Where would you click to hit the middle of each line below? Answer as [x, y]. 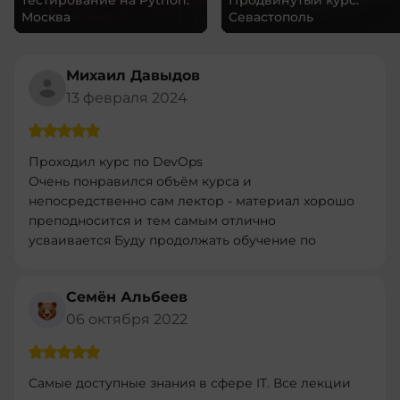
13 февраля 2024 [127, 97]
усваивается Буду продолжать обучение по [172, 240]
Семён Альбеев [127, 296]
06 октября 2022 [127, 319]
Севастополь [271, 17]
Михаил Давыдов [133, 75]
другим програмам [92, 259]
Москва [46, 17]
